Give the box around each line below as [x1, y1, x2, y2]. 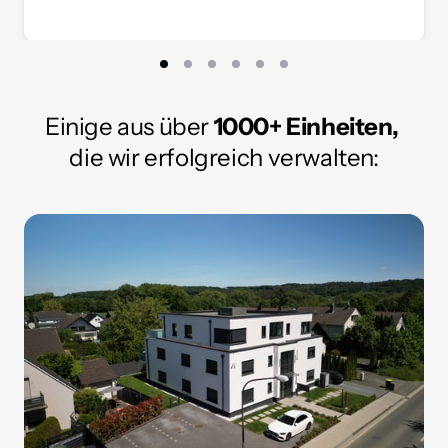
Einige [45, 112, 118, 142]
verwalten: [267, 143, 379, 173]
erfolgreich [144, 143, 268, 173]
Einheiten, [286, 112, 399, 142]
